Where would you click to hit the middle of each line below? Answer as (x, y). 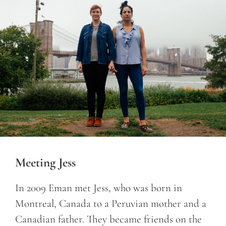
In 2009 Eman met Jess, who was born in (99, 188)
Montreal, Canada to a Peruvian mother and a (111, 204)
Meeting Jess (45, 163)
